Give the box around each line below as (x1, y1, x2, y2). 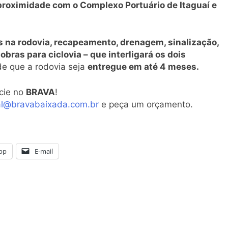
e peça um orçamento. (98, 99, 193, 109)
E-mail (35, 147, 53, 156)
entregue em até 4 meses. (88, 62, 199, 72)
